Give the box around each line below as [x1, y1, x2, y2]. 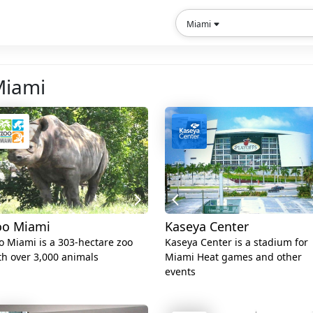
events [165, 265, 196, 279]
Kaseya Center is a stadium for [165, 235, 308, 249]
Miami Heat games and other [165, 250, 302, 264]
